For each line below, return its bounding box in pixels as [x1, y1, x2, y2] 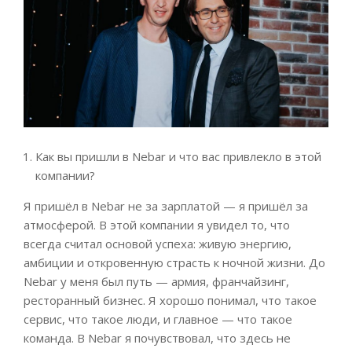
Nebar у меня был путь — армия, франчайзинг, [24, 273, 289, 290]
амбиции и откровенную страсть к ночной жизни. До [24, 255, 325, 271]
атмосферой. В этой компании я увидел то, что [24, 217, 290, 233]
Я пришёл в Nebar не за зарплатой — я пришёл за [24, 198, 308, 214]
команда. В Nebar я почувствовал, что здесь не [24, 330, 291, 346]
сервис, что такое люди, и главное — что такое [24, 311, 292, 328]
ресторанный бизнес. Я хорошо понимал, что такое [24, 292, 317, 309]
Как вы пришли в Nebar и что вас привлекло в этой [35, 148, 321, 165]
